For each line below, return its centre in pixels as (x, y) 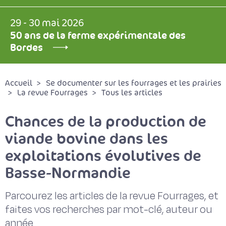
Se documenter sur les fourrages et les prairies (134, 83)
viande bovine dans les (87, 138)
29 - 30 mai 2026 (47, 23)
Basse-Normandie (68, 173)
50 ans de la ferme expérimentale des (98, 35)
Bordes (26, 47)
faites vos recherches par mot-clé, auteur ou (109, 210)
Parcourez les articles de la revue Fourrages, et (112, 196)
